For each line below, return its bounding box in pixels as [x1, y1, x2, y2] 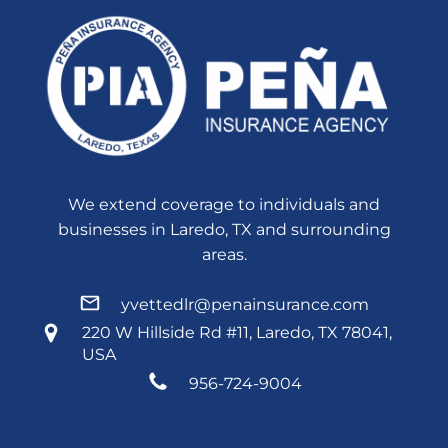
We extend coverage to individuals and [68, 194, 380, 214]
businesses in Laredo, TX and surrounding [57, 219, 391, 239]
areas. [201, 244, 247, 264]
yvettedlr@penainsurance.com [121, 294, 369, 314]
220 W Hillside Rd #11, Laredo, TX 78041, [82, 322, 392, 342]
